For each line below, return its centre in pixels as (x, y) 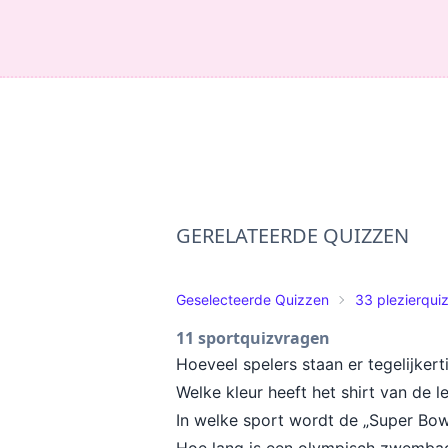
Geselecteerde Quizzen (252, 299)
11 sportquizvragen (253, 338)
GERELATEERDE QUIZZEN (292, 235)
